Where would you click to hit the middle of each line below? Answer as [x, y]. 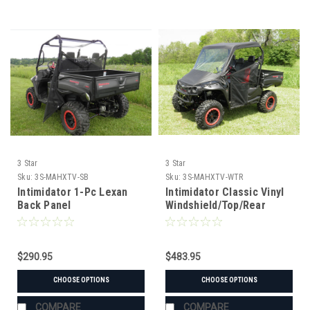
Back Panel [44, 205]
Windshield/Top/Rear [216, 205]
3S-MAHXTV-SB [62, 177]
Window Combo [202, 218]
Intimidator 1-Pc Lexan [73, 192]
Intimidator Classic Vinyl [225, 192]
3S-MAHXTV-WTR [213, 177]
